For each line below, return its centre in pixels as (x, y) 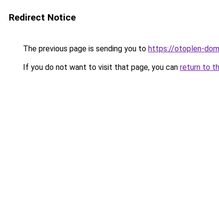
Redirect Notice (42, 17)
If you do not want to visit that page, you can (100, 67)
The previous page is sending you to (85, 49)
